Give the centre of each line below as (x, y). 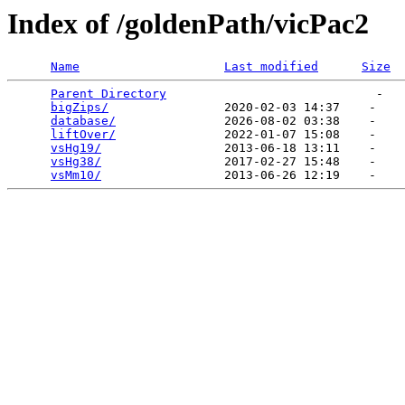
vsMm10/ (76, 175)
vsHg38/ (76, 162)
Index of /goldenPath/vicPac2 (188, 24)
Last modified (271, 67)
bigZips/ (80, 108)
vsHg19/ (76, 148)
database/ (83, 121)
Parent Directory (108, 94)
